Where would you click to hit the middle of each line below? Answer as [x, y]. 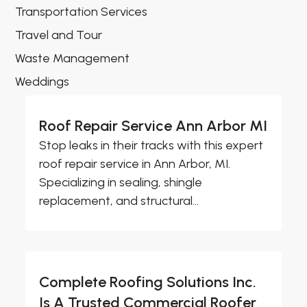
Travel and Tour [59, 35]
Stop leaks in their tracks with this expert [151, 145]
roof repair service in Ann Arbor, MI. [135, 163]
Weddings [42, 81]
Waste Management [73, 58]
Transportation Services [82, 11]
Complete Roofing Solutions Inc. [148, 282]
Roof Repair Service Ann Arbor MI [153, 125]
